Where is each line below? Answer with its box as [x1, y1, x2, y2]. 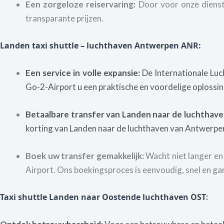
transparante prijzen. [25, 13, 103, 24]
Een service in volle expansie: [25, 67, 142, 78]
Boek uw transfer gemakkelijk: [25, 150, 144, 161]
